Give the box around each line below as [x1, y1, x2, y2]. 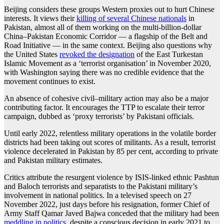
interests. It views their [4, 14, 76, 23]
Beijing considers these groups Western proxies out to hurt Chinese [4, 5, 214, 14]
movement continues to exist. [4, 77, 95, 86]
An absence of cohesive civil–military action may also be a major [4, 94, 208, 103]
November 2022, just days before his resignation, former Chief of [4, 200, 209, 209]
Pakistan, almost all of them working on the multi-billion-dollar [4, 23, 201, 32]
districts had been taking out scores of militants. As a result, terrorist [4, 138, 215, 147]
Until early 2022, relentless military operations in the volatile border [4, 129, 216, 138]
